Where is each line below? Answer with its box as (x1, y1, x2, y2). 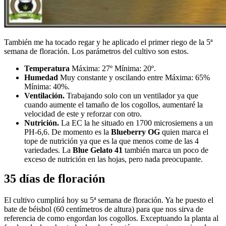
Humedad (24, 73, 58, 82)
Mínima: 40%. (24, 82, 70, 91)
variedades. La (24, 146, 73, 155)
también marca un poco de (123, 146, 208, 155)
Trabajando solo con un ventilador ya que (65, 91, 198, 100)
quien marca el (160, 128, 208, 137)
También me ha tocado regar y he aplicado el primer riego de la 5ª (4, 38, 212, 47)
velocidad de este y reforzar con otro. (24, 109, 142, 119)
